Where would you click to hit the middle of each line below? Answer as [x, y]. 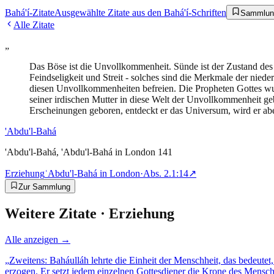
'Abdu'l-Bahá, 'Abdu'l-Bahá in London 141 [89, 152]
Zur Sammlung [44, 187]
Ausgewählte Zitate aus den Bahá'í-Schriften [140, 13]
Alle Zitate [34, 25]
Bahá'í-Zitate [30, 13]
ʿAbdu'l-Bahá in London [92, 173]
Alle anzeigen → [38, 239]
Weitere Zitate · [57, 213]
